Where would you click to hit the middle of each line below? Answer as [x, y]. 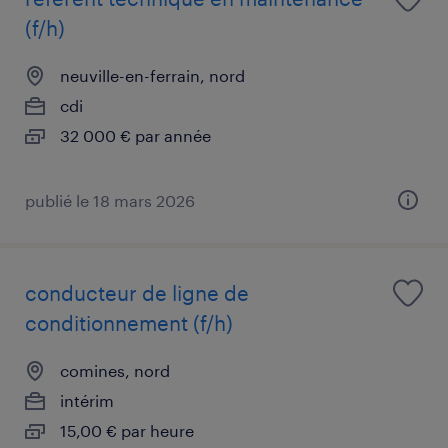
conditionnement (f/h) [129, 322]
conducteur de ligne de [137, 292]
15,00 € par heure [127, 430]
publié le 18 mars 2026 [110, 200]
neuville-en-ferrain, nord [152, 75]
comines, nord [115, 370]
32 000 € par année [135, 135]
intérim [87, 400]
